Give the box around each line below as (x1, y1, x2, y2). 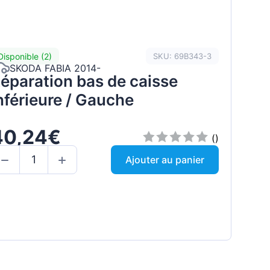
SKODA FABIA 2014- (9, 61, 101, 74)
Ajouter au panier (125, 153, 204, 166)
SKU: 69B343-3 (152, 51, 212, 61)
